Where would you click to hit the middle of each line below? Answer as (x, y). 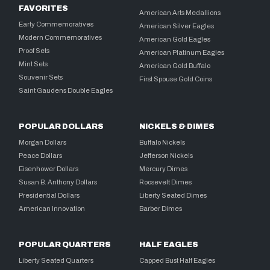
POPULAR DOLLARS (61, 126)
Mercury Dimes (164, 168)
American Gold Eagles (175, 39)
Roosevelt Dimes (166, 182)
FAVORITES (44, 8)
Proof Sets (34, 50)
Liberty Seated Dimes (173, 195)
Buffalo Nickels (162, 142)
